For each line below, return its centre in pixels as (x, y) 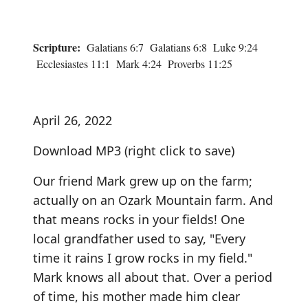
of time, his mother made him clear (136, 296)
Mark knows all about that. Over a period (153, 277)
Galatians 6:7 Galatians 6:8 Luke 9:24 (169, 47)
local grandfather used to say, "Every (139, 238)
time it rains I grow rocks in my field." (143, 257)
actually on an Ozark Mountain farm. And (153, 200)
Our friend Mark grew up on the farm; (143, 180)
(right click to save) (178, 150)
